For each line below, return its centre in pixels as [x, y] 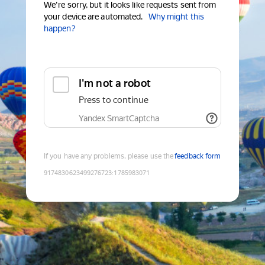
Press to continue [114, 100]
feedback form [198, 156]
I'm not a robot [115, 83]
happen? [60, 29]
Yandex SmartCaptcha [119, 119]
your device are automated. [93, 17]
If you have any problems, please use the [109, 156]
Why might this [176, 17]
